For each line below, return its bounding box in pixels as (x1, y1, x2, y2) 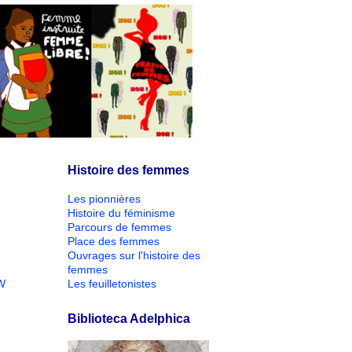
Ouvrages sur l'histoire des (68, 248, 200, 262)
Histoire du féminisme (68, 206, 175, 219)
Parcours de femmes (68, 220, 171, 233)
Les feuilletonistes (68, 277, 156, 290)
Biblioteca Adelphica (68, 311, 190, 325)
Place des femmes (68, 234, 159, 247)
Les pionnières (68, 192, 141, 205)
